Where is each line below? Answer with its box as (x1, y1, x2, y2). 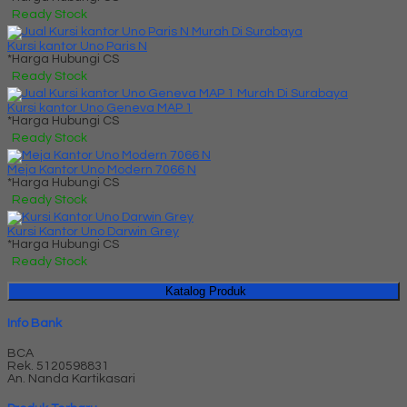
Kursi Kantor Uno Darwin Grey (7, 224, 179, 238)
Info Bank (7, 317, 62, 331)
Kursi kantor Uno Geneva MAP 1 (7, 101, 193, 114)
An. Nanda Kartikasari (7, 372, 135, 385)
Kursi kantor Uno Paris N (7, 39, 147, 53)
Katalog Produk (165, 283, 246, 298)
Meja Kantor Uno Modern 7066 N (7, 163, 196, 176)
